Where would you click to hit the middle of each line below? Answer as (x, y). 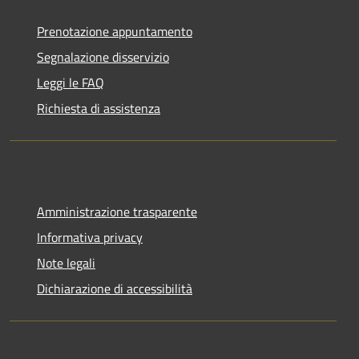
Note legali (66, 262)
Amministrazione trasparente (117, 211)
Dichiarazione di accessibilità (115, 288)
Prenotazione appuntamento (115, 31)
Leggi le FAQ (71, 82)
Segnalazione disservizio (103, 56)
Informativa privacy (90, 237)
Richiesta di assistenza (99, 108)
